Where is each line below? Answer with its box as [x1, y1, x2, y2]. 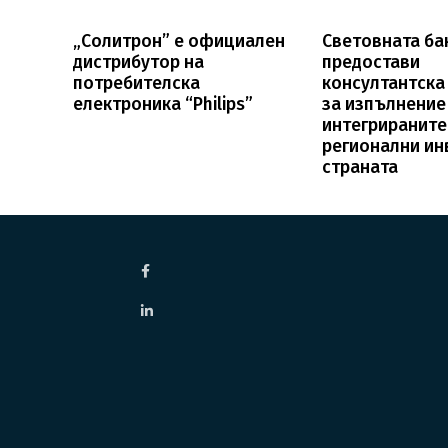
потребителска [72, 72, 200, 94]
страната [322, 156, 399, 178]
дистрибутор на [72, 51, 204, 73]
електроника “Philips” [72, 93, 253, 115]
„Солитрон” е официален [72, 30, 285, 52]
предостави [322, 51, 421, 73]
